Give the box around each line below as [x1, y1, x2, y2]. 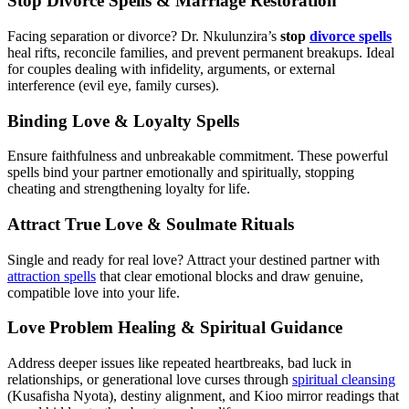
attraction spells [7, 267, 96, 284]
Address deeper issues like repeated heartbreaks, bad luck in [7, 355, 351, 372]
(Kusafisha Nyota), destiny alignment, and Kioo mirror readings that [7, 388, 399, 404]
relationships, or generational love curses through [7, 372, 292, 388]
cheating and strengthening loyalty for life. [7, 181, 250, 197]
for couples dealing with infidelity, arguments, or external [7, 60, 335, 77]
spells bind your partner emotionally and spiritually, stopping [7, 164, 354, 181]
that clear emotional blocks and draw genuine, [96, 267, 363, 284]
